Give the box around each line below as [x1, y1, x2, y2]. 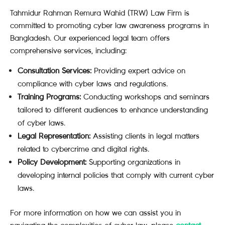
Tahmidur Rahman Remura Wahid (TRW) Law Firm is [10, 8, 189, 18]
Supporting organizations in [86, 157, 180, 167]
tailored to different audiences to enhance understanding [18, 105, 208, 115]
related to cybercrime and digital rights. [18, 144, 149, 154]
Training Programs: [18, 92, 81, 101]
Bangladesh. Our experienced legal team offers [10, 33, 170, 43]
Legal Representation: [18, 131, 90, 141]
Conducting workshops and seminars [81, 92, 209, 101]
